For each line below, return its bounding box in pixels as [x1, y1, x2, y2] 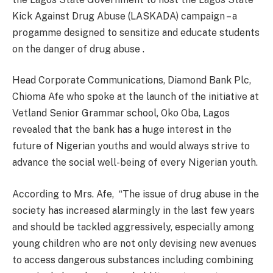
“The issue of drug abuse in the [119, 188, 259, 200]
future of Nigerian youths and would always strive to [12, 140, 250, 152]
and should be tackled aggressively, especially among [12, 221, 254, 233]
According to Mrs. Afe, [12, 188, 114, 200]
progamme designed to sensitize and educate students [12, 26, 260, 38]
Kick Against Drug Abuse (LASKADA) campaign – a [12, 10, 237, 22]
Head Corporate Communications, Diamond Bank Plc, [12, 74, 251, 87]
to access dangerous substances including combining [12, 253, 253, 266]
